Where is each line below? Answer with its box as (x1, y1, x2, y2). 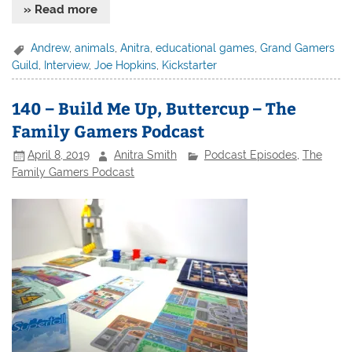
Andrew (31, 42, 70, 55)
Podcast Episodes (203, 148, 297, 162)
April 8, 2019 (27, 148, 90, 162)
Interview (44, 58, 90, 71)
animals (75, 42, 115, 55)
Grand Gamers (260, 42, 335, 55)
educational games (156, 42, 255, 55)
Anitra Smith (114, 148, 178, 162)
